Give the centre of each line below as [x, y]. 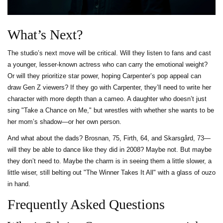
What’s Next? [45, 35]
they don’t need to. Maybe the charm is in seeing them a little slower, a [110, 161]
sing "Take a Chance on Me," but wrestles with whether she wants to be [111, 111]
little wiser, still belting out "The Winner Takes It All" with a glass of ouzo [111, 173]
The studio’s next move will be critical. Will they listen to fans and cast [109, 53]
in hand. [19, 184]
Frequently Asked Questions [86, 205]
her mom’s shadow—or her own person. [64, 122]
